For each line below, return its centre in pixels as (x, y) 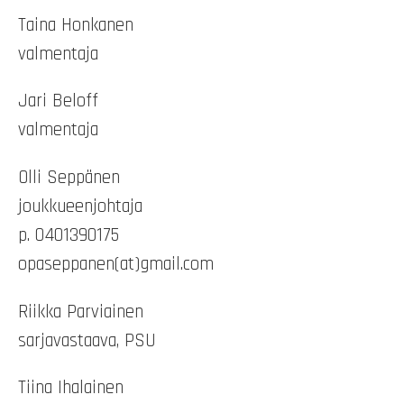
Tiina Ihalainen (71, 388)
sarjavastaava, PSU (90, 340)
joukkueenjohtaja (83, 207)
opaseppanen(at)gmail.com (116, 265)
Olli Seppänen (69, 178)
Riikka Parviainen (81, 312)
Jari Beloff (58, 101)
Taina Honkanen (76, 25)
